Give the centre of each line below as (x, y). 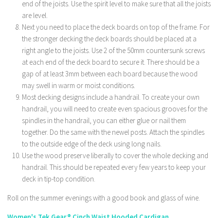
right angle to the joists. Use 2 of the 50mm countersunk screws (113, 50)
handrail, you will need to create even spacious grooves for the (115, 109)
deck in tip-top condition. (59, 179)
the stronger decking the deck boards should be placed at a (109, 39)
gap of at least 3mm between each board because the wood (110, 74)
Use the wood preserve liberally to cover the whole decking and (115, 155)
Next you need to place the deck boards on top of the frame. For (116, 27)
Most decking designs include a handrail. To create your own (111, 97)
